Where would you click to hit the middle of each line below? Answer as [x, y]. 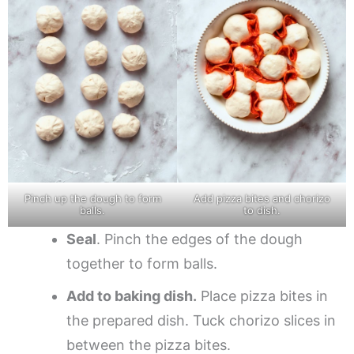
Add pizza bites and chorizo [262, 198]
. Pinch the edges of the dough [200, 239]
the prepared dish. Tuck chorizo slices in [201, 320]
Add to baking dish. [132, 296]
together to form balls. [142, 263]
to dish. [262, 210]
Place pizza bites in [262, 296]
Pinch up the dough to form [92, 198]
